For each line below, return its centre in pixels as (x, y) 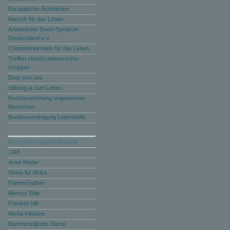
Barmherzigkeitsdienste (43, 142)
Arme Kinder (24, 162)
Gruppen (19, 67)
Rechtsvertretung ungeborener (47, 98)
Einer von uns (25, 78)
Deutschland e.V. (29, 38)
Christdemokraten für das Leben (49, 48)
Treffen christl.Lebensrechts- (44, 59)
